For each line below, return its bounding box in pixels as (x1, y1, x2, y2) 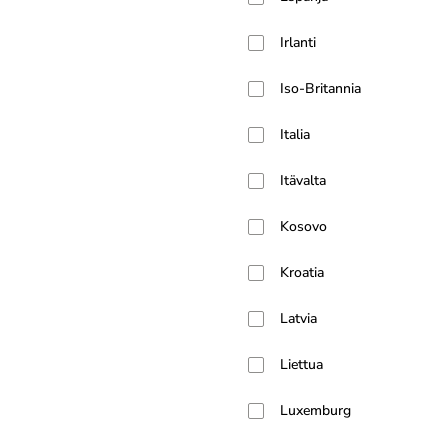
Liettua (280, 355, 323, 374)
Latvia (280, 309, 317, 328)
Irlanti (280, 33, 316, 52)
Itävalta (280, 171, 326, 190)
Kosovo (280, 217, 327, 236)
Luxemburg (280, 401, 351, 420)
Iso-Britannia (280, 79, 361, 98)
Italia (280, 125, 310, 144)
